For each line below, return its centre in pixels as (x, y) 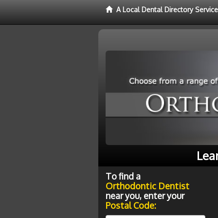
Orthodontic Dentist (147, 186)
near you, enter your (145, 195)
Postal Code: (131, 205)
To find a (123, 176)
